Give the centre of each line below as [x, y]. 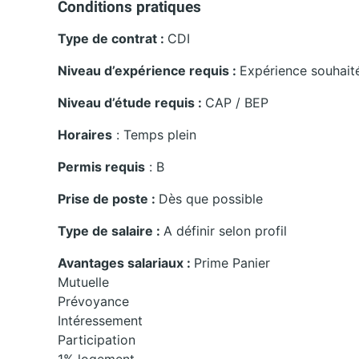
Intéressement [100, 321]
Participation [97, 340]
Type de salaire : [111, 231]
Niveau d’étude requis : [131, 103]
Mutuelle [83, 282]
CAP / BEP [237, 103]
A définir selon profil [225, 231]
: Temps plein [154, 135]
